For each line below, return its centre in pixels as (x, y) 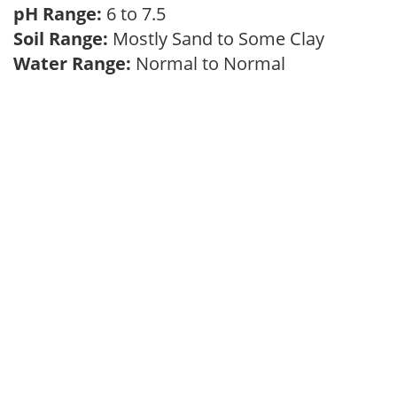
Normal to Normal (213, 63)
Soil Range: (61, 39)
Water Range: (72, 63)
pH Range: (58, 14)
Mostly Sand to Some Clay (221, 39)
